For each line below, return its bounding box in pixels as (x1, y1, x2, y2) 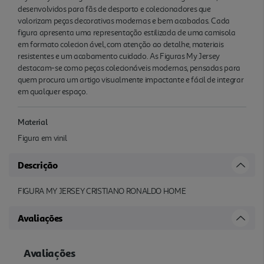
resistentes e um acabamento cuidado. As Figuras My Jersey (18, 51, 220, 61)
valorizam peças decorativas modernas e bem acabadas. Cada (18, 15, 230, 26)
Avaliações (18, 212, 62, 224)
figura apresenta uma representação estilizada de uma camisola (18, 27, 236, 38)
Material (18, 116, 48, 127)
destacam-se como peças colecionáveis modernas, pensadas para (18, 62, 241, 73)
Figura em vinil (18, 133, 67, 143)
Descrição (18, 159, 58, 171)
